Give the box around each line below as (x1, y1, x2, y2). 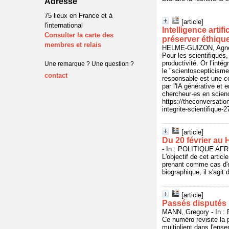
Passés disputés (162, 199, 226, 208)
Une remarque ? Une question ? (44, 60, 134, 67)
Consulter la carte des (44, 31, 113, 39)
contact (44, 72, 67, 79)
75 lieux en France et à (44, 12, 112, 19)
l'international (44, 21, 83, 29)
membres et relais (44, 41, 101, 49)
